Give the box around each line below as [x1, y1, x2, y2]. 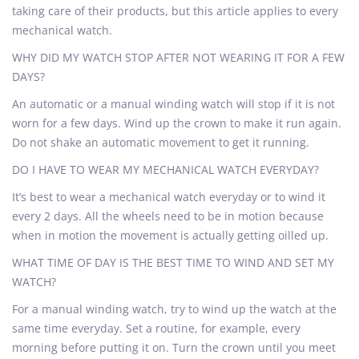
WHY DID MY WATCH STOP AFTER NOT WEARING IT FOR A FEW [12, 50, 345, 65]
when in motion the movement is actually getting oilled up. [12, 228, 329, 243]
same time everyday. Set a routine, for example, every [12, 321, 301, 336]
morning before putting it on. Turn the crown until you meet [12, 340, 336, 355]
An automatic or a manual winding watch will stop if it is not [12, 96, 335, 111]
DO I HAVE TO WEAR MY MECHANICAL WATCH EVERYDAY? [12, 162, 319, 177]
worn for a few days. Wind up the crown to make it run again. [12, 115, 341, 131]
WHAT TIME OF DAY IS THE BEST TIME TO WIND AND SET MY [12, 255, 334, 270]
